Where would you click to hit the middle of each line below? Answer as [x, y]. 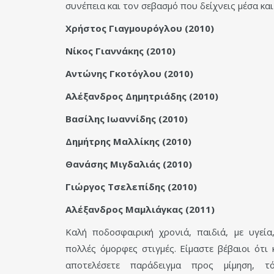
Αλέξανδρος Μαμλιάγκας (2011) [140, 209]
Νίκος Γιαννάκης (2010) [120, 51]
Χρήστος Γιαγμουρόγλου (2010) [140, 28]
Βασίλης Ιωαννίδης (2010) [127, 119]
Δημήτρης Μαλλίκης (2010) [128, 142]
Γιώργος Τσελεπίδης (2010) [131, 187]
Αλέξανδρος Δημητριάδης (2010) [142, 96]
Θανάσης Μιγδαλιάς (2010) [129, 164]
